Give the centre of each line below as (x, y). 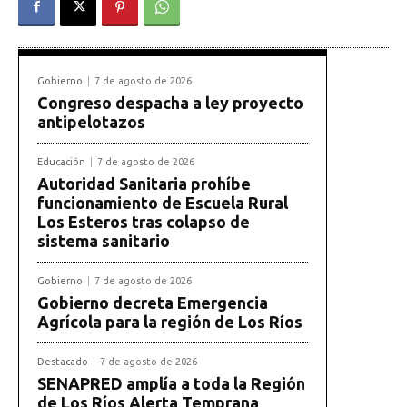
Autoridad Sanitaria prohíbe (144, 184)
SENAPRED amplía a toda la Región (171, 384)
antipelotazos (91, 122)
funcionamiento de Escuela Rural (163, 203)
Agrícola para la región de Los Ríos (170, 322)
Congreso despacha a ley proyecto (170, 103)
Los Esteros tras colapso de (144, 222)
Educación (61, 162)
